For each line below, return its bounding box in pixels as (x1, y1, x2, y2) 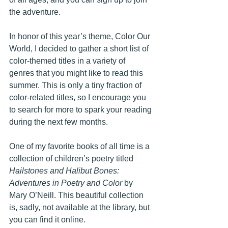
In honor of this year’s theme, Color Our (9, 32, 152, 41)
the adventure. (9, 8, 61, 17)
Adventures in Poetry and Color (9, 179, 122, 188)
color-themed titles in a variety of (9, 56, 127, 66)
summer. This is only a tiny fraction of (9, 81, 144, 90)
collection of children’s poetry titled (9, 154, 135, 163)
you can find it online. (9, 215, 85, 224)
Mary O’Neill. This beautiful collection (9, 191, 146, 200)
